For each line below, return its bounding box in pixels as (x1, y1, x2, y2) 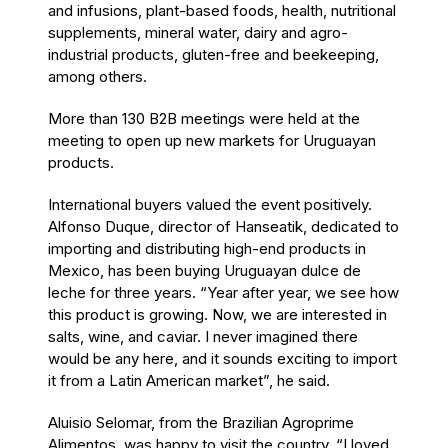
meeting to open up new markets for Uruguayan (48, 130, 376, 150)
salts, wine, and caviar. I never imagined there (48, 326, 358, 346)
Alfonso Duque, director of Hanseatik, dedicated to (48, 216, 399, 236)
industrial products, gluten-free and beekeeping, (48, 44, 379, 64)
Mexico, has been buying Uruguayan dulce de (48, 260, 361, 280)
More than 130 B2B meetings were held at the (48, 108, 360, 128)
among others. (48, 66, 147, 86)
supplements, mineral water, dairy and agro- (48, 22, 348, 42)
